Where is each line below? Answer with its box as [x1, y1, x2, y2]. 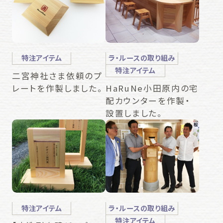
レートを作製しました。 [11, 82, 103, 94]
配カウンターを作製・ [106, 94, 191, 107]
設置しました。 [106, 107, 163, 119]
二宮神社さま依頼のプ [11, 69, 103, 82]
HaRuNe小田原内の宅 [106, 82, 199, 94]
